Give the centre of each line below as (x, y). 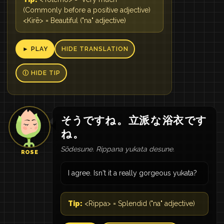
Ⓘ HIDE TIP (41, 73)
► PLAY (35, 49)
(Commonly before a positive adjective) (87, 10)
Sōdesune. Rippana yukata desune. (117, 149)
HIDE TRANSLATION (95, 49)
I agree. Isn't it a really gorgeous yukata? (132, 173)
